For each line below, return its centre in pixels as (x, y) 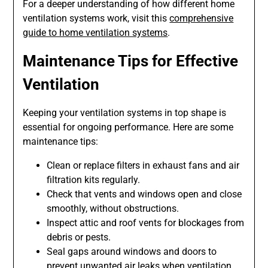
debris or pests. (79, 237)
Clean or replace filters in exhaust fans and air (143, 166)
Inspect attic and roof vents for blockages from (146, 223)
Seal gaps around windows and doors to (132, 252)
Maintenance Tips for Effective (131, 61)
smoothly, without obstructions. (113, 209)
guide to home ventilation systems (95, 33)
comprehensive (202, 19)
